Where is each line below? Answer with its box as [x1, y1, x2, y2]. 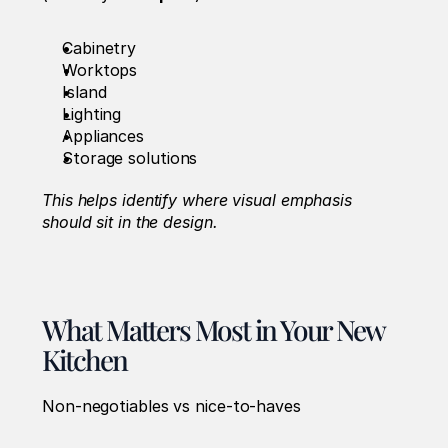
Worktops [62, 60, 138, 81]
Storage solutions [62, 148, 198, 169]
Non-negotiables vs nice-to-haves [42, 396, 306, 417]
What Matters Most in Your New [42, 311, 385, 349]
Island [62, 82, 107, 103]
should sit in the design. [42, 212, 218, 233]
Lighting [62, 104, 122, 125]
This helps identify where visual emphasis [42, 190, 352, 211]
